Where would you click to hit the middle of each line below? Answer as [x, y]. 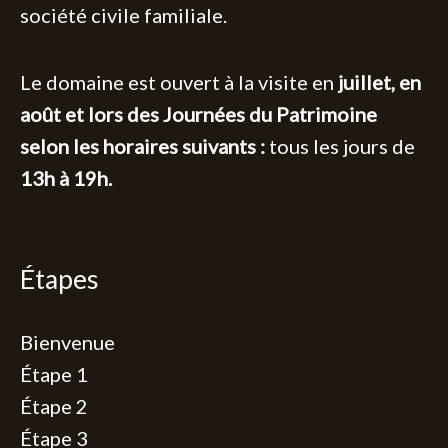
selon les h [67, 146]
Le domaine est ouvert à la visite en [179, 82]
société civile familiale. [123, 15]
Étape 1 [54, 373]
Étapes [59, 279]
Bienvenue [67, 341]
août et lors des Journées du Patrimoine [198, 114]
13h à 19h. [66, 178]
